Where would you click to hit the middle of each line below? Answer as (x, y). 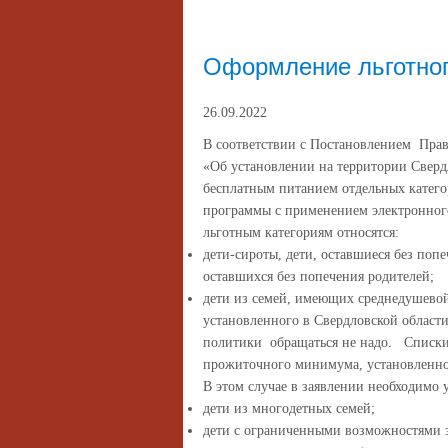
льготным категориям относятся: (301, 232)
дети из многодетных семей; (289, 408)
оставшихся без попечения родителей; (318, 276)
